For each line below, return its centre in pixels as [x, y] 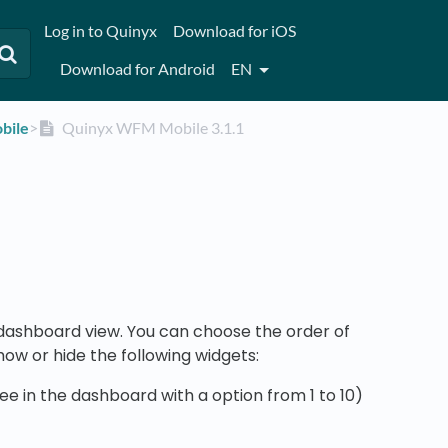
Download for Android [137, 68]
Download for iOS [234, 31]
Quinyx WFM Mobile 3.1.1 [151, 127]
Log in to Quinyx [100, 31]
